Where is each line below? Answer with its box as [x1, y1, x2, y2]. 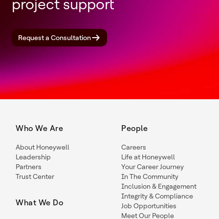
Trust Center [16, 173, 54, 180]
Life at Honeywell [121, 153, 175, 161]
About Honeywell [16, 143, 69, 151]
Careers [121, 143, 146, 151]
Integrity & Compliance [121, 192, 193, 200]
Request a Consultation [18, 34, 91, 42]
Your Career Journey [121, 163, 184, 171]
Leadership [16, 153, 51, 161]
